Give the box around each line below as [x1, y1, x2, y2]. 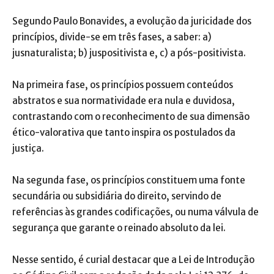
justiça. [12, 143, 44, 154]
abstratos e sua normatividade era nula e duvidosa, [12, 95, 235, 106]
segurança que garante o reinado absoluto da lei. [12, 222, 226, 234]
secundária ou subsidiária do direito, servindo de [12, 190, 221, 202]
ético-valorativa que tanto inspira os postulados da [12, 127, 235, 138]
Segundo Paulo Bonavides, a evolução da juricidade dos [12, 15, 251, 27]
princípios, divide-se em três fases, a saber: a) [12, 31, 212, 43]
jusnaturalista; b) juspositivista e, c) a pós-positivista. [12, 47, 246, 59]
